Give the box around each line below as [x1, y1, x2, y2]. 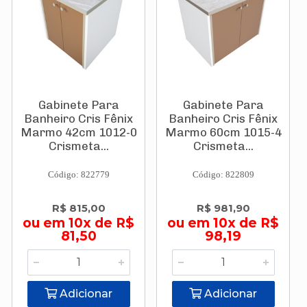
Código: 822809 [192, 169, 254, 180]
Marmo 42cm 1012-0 [20, 125, 137, 139]
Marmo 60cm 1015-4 [164, 125, 282, 139]
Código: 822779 [47, 169, 110, 180]
